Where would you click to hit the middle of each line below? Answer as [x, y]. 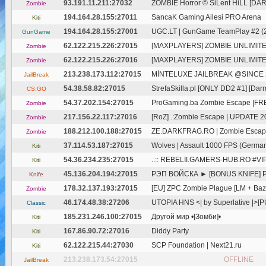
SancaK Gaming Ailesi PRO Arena [206, 17]
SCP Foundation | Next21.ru [197, 245]
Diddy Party [170, 231]
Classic [36, 203]
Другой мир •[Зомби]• [186, 217]
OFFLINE [239, 259]
